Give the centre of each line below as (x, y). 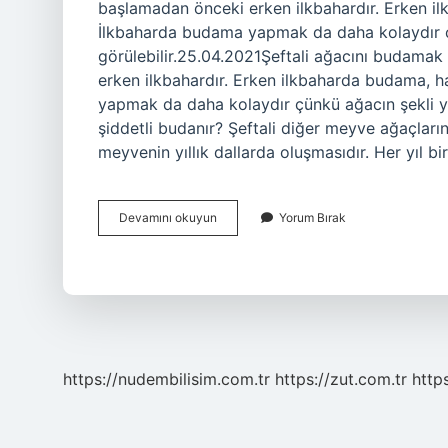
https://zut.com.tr (341, 379)
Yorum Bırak (312, 217)
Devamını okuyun (168, 217)
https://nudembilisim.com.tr (166, 379)
